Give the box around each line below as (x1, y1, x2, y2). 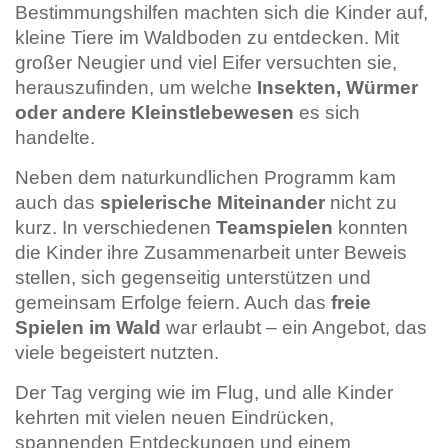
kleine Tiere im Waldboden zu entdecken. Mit (15, 27, 399, 48)
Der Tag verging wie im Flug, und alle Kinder (15, 382, 393, 403)
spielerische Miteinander (100, 192, 325, 213)
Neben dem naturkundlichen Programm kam (15, 167, 396, 188)
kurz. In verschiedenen (15, 217, 216, 238)
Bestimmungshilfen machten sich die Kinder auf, (15, 2, 428, 23)
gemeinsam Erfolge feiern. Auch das (15, 292, 331, 313)
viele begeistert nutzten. (15, 342, 219, 363)
